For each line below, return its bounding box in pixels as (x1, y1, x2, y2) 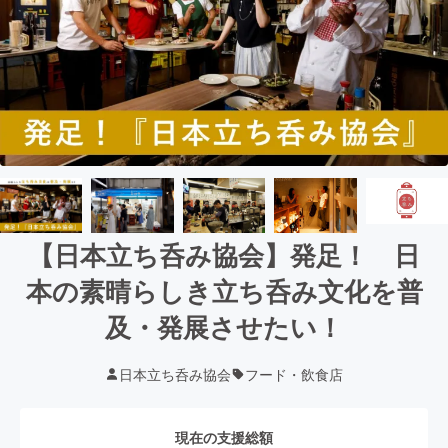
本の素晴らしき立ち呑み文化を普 (25, 271, 423, 309)
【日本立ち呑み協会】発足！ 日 (28, 235, 420, 273)
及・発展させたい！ (105, 307, 343, 345)
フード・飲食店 (245, 363, 343, 384)
